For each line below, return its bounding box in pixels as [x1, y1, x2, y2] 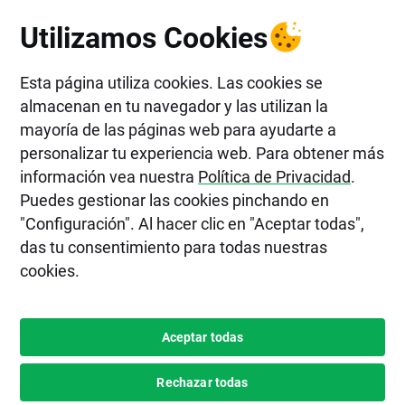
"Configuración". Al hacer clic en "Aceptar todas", [20, 212, 364, 234]
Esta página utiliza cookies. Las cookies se [20, 71, 323, 93]
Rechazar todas [156, 372, 249, 391]
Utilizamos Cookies [20, 16, 268, 56]
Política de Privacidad [198, 165, 351, 187]
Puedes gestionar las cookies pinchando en [20, 188, 329, 211]
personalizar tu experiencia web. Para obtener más [20, 141, 384, 164]
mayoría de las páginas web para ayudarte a [20, 118, 336, 140]
